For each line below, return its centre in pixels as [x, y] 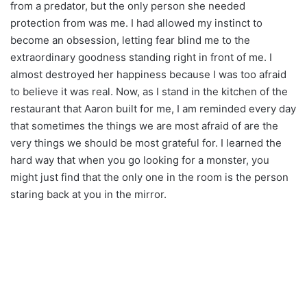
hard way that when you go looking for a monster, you [140, 160]
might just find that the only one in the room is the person [149, 177]
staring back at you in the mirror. [88, 194]
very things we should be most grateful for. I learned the [146, 143]
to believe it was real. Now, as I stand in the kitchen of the [149, 91]
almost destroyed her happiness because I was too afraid [148, 74]
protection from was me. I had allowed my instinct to [136, 23]
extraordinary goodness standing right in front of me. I [141, 57]
